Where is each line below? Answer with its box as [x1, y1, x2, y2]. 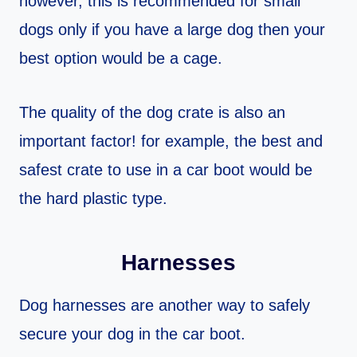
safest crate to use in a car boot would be [19, 161, 312, 179]
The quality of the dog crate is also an [19, 104, 285, 122]
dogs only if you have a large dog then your [19, 21, 325, 39]
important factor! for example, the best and [19, 132, 323, 151]
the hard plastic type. [19, 190, 167, 208]
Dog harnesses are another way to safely [19, 296, 310, 315]
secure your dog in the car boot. [19, 325, 245, 343]
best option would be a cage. [19, 49, 222, 68]
